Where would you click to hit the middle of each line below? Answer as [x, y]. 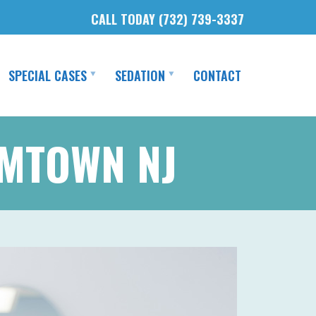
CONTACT [217, 75]
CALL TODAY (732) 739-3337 [168, 19]
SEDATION [140, 75]
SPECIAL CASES [48, 75]
